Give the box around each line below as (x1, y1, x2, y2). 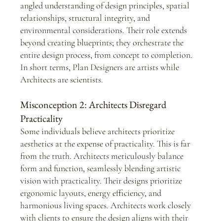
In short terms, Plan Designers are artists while (20, 62, 181, 73)
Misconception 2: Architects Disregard (20, 98, 168, 111)
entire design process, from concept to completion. (20, 49, 194, 61)
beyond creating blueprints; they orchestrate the (20, 37, 185, 48)
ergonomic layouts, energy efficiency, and (20, 187, 163, 199)
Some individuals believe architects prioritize (20, 126, 177, 137)
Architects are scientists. (20, 74, 103, 85)
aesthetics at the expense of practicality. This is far (20, 138, 192, 149)
